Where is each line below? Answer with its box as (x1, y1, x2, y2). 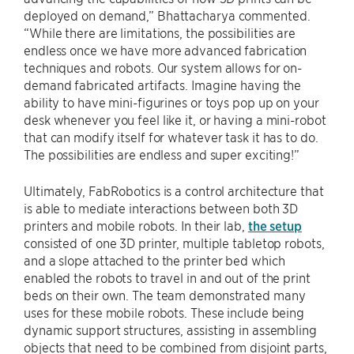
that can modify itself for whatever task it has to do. (24, 129, 318, 145)
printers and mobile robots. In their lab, (24, 217, 248, 234)
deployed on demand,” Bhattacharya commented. (24, 7, 311, 24)
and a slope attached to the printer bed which (24, 252, 285, 269)
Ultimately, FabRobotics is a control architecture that (24, 183, 324, 199)
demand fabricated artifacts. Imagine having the (24, 77, 302, 93)
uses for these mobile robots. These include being (24, 304, 305, 321)
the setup (247, 217, 302, 234)
